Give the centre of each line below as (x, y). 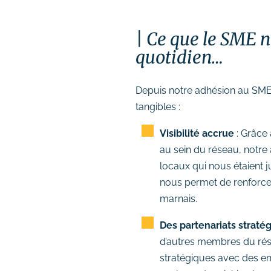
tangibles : (158, 106)
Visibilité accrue (197, 133)
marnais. (178, 198)
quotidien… (181, 57)
